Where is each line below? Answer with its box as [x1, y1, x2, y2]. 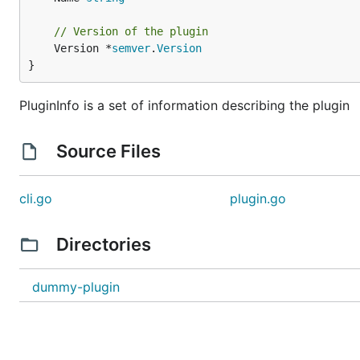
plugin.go [230, 190, 287, 207]
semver [112, 42, 150, 55]
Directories [51, 234, 155, 255]
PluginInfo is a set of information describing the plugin [19, 97, 350, 113]
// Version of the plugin [54, 25, 208, 38]
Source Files [51, 141, 165, 162]
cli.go [19, 190, 52, 207]
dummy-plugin [32, 279, 120, 295]
